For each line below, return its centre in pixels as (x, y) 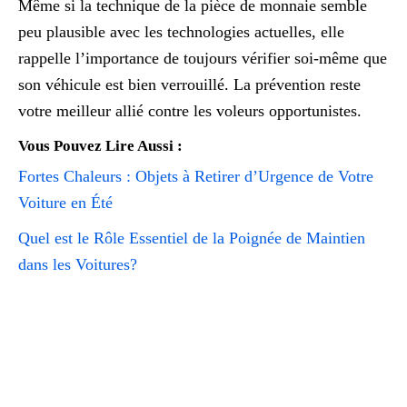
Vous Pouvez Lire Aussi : (100, 146)
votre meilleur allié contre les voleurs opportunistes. (190, 111)
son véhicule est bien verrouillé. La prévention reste (189, 85)
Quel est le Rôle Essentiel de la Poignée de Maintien (192, 238)
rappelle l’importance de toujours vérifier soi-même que (203, 59)
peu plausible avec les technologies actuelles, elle (181, 32)
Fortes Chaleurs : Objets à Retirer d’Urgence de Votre (196, 177)
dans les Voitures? (78, 265)
